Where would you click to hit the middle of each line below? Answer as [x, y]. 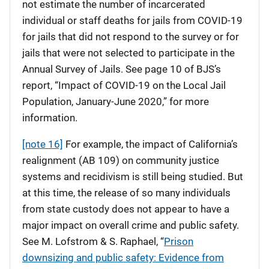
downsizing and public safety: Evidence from [123, 258]
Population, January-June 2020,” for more [116, 101]
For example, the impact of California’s [150, 144]
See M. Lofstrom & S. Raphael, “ [93, 241]
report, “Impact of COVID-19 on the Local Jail [124, 85]
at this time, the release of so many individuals [126, 193]
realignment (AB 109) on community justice [121, 160]
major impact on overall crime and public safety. [131, 225]
